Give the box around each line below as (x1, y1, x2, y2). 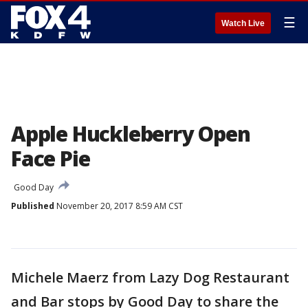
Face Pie (11, 144, 90, 173)
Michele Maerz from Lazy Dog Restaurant (11, 268, 289, 287)
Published (11, 200, 54, 212)
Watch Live (221, 19, 265, 28)
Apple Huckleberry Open (11, 120, 250, 148)
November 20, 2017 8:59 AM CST (54, 200, 183, 212)
